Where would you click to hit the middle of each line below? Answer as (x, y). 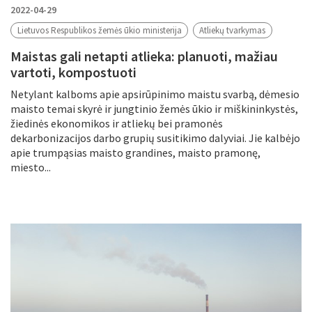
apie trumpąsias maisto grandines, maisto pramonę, (135, 152)
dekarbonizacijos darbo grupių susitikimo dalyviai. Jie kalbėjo (155, 138)
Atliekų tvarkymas (233, 30)
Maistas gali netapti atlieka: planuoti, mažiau (144, 56)
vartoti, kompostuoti (73, 72)
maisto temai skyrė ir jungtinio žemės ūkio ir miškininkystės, (154, 108)
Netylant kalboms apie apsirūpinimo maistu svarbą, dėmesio (155, 94)
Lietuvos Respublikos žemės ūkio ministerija (99, 30)
